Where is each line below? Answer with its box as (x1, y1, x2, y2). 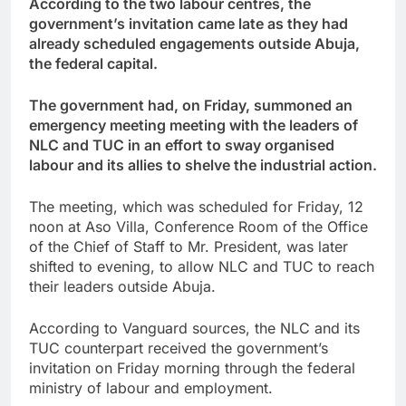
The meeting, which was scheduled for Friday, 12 (29, 197, 363, 216)
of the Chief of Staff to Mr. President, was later (29, 237, 348, 256)
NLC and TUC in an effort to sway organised (29, 135, 334, 154)
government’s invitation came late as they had (29, 14, 348, 33)
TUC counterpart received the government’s (29, 338, 328, 357)
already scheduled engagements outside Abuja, (29, 34, 360, 53)
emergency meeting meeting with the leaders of (29, 115, 358, 134)
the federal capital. (29, 53, 158, 72)
